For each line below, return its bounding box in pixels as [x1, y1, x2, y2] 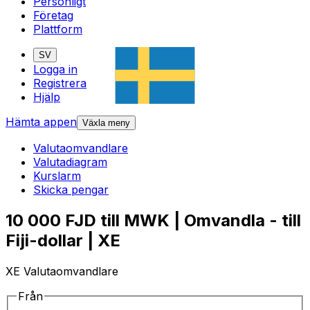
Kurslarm [33, 169, 81, 183]
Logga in [33, 62, 77, 77]
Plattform [33, 22, 82, 37]
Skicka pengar [33, 183, 109, 197]
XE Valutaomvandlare [6, 264, 118, 279]
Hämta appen [6, 115, 77, 129]
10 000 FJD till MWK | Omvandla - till [6, 210, 301, 231]
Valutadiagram [33, 155, 107, 170]
